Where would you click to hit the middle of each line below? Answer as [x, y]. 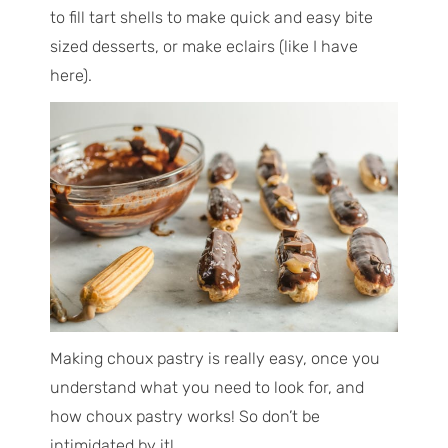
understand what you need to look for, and [206, 388]
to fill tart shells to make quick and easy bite [211, 17]
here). [70, 75]
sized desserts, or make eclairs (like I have [203, 46]
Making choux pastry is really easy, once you [214, 359]
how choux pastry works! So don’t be [184, 417]
